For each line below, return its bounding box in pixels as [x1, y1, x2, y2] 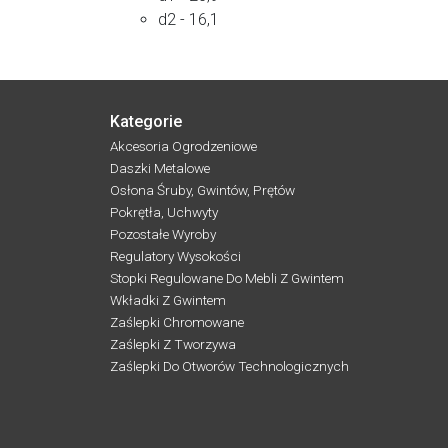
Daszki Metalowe [110, 160, 210, 177]
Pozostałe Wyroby [110, 226, 216, 243]
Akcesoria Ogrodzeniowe [110, 138, 257, 155]
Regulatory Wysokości [110, 248, 241, 265]
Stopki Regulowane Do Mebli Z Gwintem [110, 270, 344, 287]
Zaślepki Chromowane [110, 314, 244, 331]
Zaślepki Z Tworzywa [110, 336, 236, 353]
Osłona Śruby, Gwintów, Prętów [110, 182, 295, 199]
